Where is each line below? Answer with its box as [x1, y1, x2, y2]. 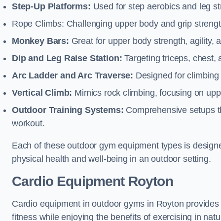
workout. [12, 118, 45, 128]
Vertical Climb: [12, 88, 73, 98]
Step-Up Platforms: [12, 1, 91, 11]
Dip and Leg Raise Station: [12, 53, 122, 63]
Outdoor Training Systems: [12, 105, 126, 115]
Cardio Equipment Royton [12, 174, 173, 189]
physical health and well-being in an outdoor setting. [12, 154, 211, 164]
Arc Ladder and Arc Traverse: [12, 71, 136, 80]
